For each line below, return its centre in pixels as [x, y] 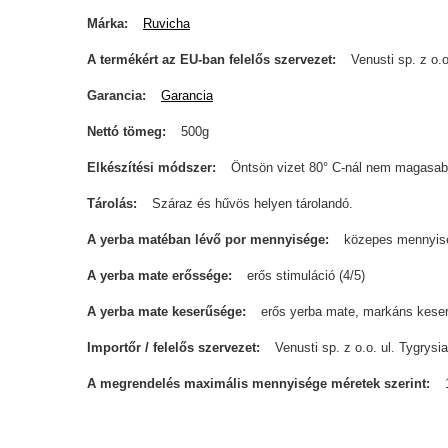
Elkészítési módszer [149, 167]
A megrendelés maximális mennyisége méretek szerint [256, 383]
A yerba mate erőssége [157, 275]
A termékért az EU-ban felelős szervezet [209, 59]
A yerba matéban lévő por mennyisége [206, 239]
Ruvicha [166, 23]
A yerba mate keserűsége [164, 311]
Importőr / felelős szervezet [171, 347]
